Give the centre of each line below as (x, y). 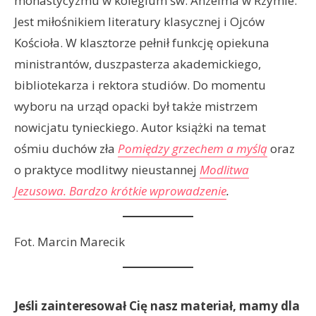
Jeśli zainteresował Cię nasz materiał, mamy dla (157, 305)
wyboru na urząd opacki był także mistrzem (136, 107)
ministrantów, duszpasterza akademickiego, (138, 64)
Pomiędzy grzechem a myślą (193, 149)
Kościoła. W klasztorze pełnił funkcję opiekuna (142, 43)
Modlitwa (224, 170)
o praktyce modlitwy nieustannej (107, 170)
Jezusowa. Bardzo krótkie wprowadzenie (120, 191)
